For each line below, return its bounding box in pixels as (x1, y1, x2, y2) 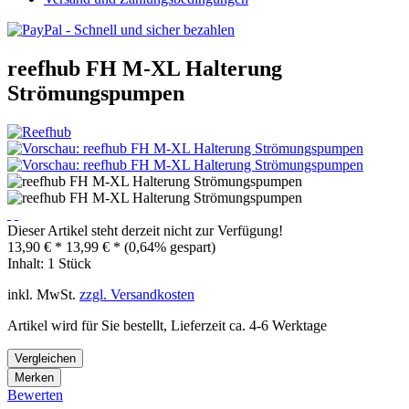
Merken (15, 370, 54, 384)
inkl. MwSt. (7, 286, 79, 302)
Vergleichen (15, 351, 76, 365)
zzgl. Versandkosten (79, 286, 194, 302)
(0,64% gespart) (124, 238, 215, 255)
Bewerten (7, 386, 63, 403)
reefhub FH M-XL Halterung (7, 56, 282, 80)
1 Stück (47, 255, 91, 271)
